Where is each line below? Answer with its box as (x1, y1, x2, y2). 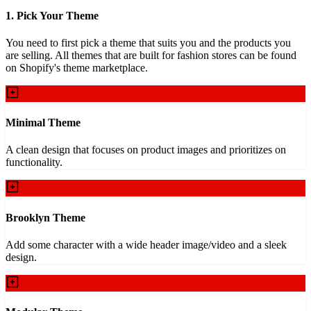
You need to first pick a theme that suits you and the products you (6, 36, 291, 49)
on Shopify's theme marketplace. (6, 61, 148, 74)
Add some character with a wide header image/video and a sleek (6, 239, 287, 251)
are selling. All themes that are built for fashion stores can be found (6, 49, 296, 61)
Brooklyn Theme (6, 211, 85, 224)
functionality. (6, 156, 62, 169)
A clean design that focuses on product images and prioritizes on (6, 144, 286, 156)
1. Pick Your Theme (6, 9, 99, 22)
